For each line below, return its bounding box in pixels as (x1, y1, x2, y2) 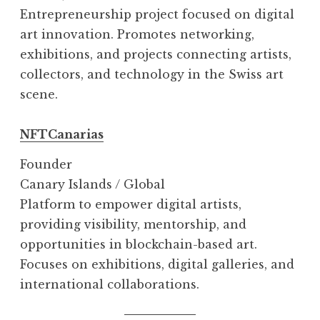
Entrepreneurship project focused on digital (20, 7, 294, 22)
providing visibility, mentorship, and (20, 217, 246, 232)
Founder (20, 157, 72, 172)
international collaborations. (20, 277, 199, 292)
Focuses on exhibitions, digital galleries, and (20, 257, 294, 272)
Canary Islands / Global (20, 177, 165, 192)
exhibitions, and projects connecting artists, (20, 47, 291, 62)
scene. (20, 87, 58, 102)
